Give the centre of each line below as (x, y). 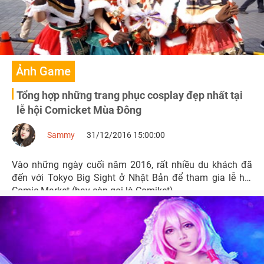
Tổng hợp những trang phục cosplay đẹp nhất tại (130, 95)
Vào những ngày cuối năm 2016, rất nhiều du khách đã (132, 165)
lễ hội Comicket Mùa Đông (79, 110)
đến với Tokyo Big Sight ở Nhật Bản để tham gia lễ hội (132, 178)
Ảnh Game (43, 71)
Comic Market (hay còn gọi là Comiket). (94, 191)
